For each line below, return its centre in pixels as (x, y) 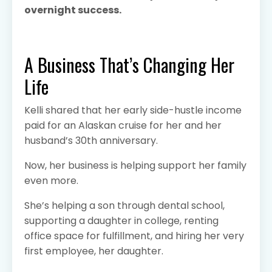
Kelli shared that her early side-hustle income (133, 110)
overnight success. (73, 10)
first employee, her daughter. (94, 251)
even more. (51, 180)
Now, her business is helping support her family (135, 165)
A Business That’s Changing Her (129, 64)
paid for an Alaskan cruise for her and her (123, 125)
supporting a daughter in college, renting (121, 220)
